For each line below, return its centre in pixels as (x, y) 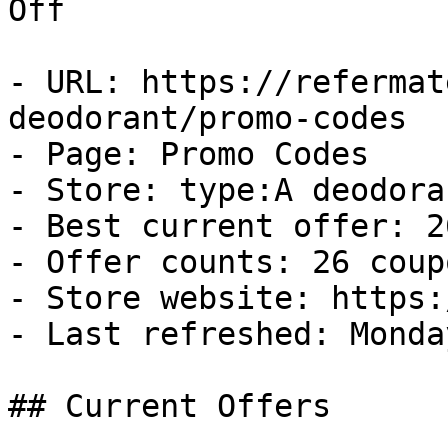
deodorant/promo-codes (207, 118)
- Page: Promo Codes (188, 154)
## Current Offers (169, 406)
